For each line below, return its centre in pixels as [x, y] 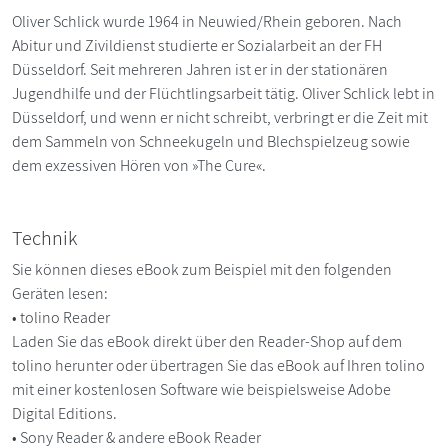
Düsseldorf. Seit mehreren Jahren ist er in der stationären [200, 69]
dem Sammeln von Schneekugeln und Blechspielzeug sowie [211, 141]
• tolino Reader [62, 317]
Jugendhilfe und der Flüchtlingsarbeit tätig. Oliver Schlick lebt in [223, 93]
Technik [44, 237]
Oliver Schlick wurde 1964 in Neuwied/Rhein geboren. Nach [207, 21]
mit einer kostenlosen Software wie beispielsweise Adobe [201, 389]
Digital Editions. [66, 413]
